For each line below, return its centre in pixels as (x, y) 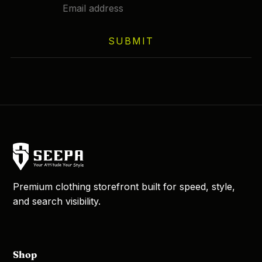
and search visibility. (57, 201)
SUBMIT (131, 41)
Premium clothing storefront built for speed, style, (124, 187)
